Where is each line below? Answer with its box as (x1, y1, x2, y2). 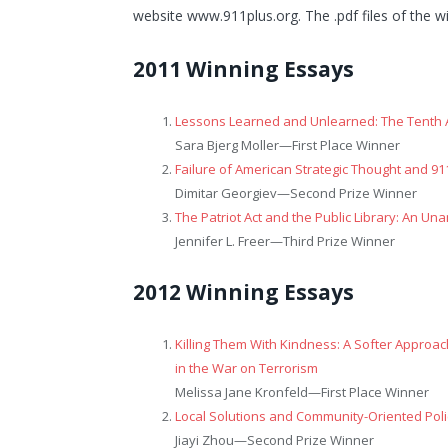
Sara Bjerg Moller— (175, 135, 292, 154)
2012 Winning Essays (133, 277, 354, 306)
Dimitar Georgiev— (175, 183, 290, 202)
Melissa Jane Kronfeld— (175, 382, 321, 401)
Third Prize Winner (283, 231, 395, 250)
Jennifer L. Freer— (175, 231, 283, 250)
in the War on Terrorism (175, 358, 318, 377)
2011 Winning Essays (133, 54, 354, 83)
